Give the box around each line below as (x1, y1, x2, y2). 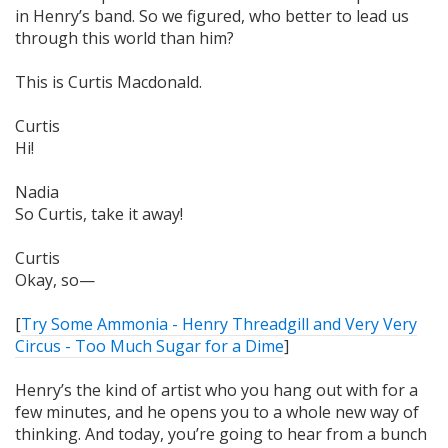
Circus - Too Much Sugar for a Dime (15, 334, 284, 357)
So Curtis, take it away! (15, 202, 183, 225)
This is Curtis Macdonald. (15, 70, 202, 93)
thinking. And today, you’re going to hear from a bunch (15, 422, 427, 445)
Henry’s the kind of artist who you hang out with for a (15, 378, 418, 401)
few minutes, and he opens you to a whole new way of (15, 400, 419, 423)
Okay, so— (15, 268, 95, 291)
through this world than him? (15, 26, 234, 49)
